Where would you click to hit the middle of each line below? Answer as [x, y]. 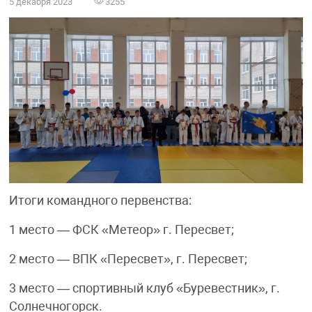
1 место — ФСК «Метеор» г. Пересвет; [121, 229]
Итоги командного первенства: [100, 200]
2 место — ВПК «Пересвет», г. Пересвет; [128, 259]
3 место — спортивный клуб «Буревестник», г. [144, 288]
